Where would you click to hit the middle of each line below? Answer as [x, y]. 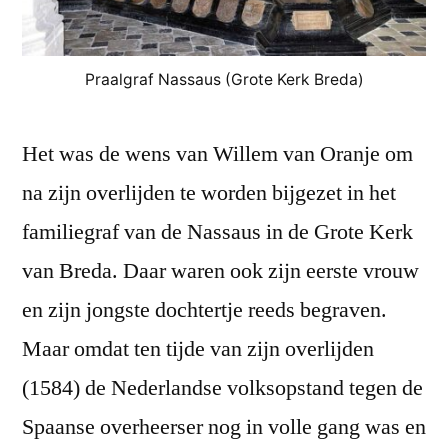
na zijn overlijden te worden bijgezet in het [209, 193]
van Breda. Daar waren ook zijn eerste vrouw [220, 271]
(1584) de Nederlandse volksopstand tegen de [222, 388]
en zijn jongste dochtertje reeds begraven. [204, 310]
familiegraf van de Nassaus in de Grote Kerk [217, 232]
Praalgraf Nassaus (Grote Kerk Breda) [224, 80]
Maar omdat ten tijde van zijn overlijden [198, 349]
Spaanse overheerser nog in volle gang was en [224, 427]
